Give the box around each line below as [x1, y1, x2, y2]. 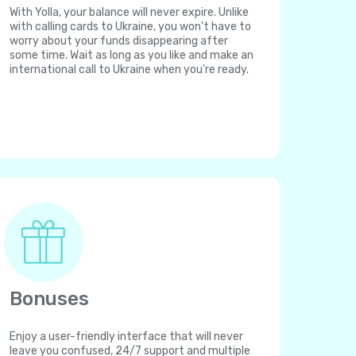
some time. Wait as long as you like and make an [10, 48, 253, 62]
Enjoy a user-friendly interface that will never [10, 330, 243, 343]
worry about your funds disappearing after [10, 34, 228, 48]
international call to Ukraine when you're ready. [10, 63, 249, 76]
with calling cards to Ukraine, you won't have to [10, 20, 251, 33]
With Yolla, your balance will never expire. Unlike [10, 6, 249, 19]
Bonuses [10, 288, 89, 310]
